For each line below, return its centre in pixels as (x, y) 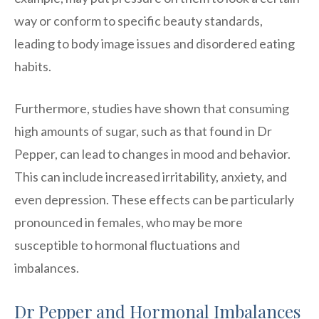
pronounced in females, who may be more (129, 222)
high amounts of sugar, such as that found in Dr (143, 131)
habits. (33, 66)
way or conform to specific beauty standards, (138, 20)
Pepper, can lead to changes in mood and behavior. (152, 153)
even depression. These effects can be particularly (154, 199)
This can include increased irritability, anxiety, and (151, 176)
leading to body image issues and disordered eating (155, 43)
